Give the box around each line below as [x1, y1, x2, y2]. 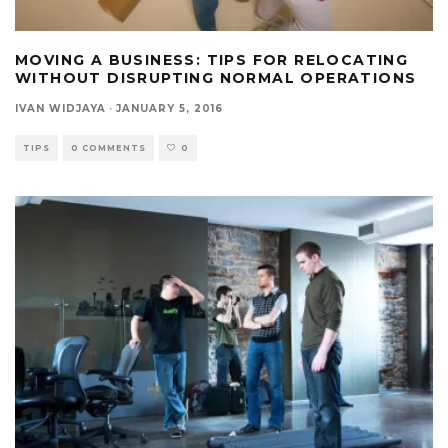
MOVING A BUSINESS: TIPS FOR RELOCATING [15, 50, 409, 69]
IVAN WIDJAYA [15, 101, 106, 115]
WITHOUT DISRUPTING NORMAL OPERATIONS [15, 68, 417, 87]
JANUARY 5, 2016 [116, 101, 223, 115]
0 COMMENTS [71, 142, 146, 153]
